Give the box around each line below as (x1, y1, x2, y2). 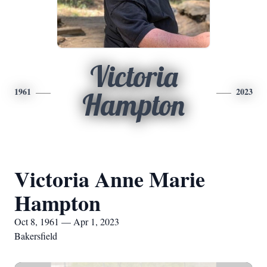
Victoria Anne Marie (14, 163, 205, 194)
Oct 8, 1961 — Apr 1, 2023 (14, 215, 119, 228)
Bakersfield (14, 229, 57, 242)
